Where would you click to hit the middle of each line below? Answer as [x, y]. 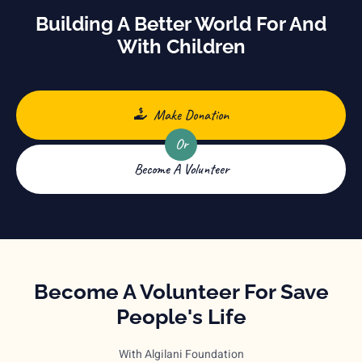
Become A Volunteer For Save [181, 291]
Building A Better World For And [181, 23]
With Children [181, 46]
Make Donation [191, 114]
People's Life [181, 316]
